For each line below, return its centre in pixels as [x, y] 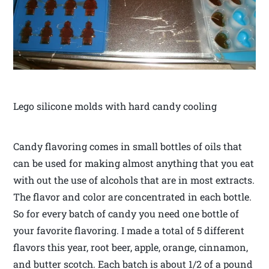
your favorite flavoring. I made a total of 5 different [129, 231]
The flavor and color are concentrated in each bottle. [133, 197]
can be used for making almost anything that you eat [134, 163]
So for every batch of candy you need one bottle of [126, 214]
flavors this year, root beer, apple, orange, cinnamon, [131, 247]
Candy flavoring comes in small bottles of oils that [128, 147]
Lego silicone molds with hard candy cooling [115, 106]
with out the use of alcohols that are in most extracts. [134, 180]
